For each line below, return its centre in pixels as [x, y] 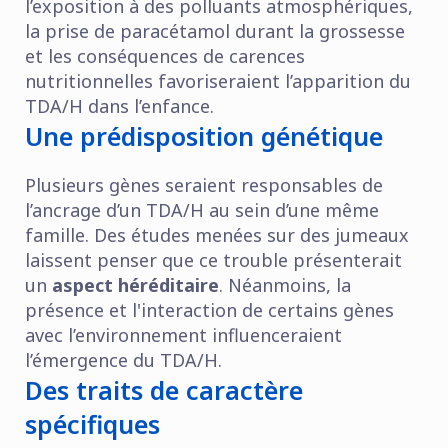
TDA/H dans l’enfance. [119, 105]
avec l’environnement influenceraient [183, 334]
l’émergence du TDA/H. [123, 359]
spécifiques [92, 423]
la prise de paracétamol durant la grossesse [215, 30]
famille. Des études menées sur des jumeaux [217, 234]
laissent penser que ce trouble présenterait [213, 259]
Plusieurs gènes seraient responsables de [204, 184]
